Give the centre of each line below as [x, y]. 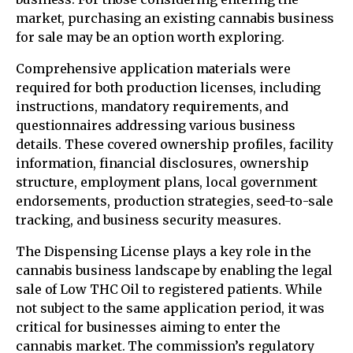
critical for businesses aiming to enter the [148, 327]
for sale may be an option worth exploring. [150, 37]
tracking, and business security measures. [149, 220]
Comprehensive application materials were [154, 69]
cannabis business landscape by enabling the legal [175, 271]
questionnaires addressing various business [156, 126]
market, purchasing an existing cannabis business [175, 19]
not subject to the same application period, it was [171, 308]
